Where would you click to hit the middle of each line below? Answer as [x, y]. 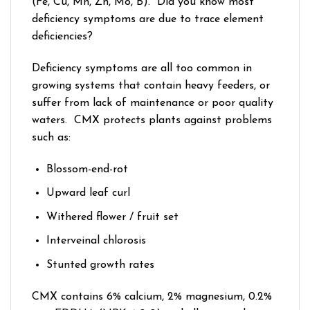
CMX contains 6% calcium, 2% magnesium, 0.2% [152, 297]
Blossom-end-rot [87, 169]
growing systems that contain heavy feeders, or [151, 85]
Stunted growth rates [100, 265]
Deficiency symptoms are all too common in [142, 68]
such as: [51, 137]
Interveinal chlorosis [96, 241]
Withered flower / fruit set [112, 217]
